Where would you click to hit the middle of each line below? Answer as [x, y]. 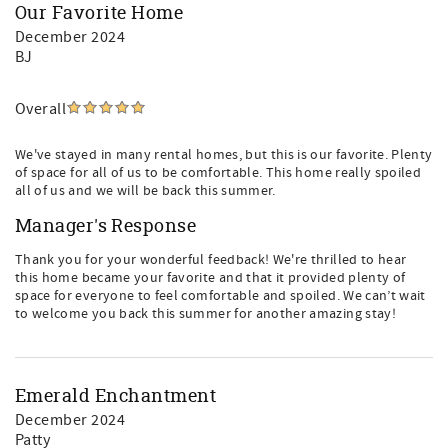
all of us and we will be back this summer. [145, 191]
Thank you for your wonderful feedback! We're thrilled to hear [211, 260]
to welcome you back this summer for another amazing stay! [205, 314]
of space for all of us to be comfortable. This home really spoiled [218, 173]
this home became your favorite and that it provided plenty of [210, 278]
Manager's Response [106, 225]
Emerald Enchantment [116, 395]
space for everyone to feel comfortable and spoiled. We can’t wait [220, 296]
